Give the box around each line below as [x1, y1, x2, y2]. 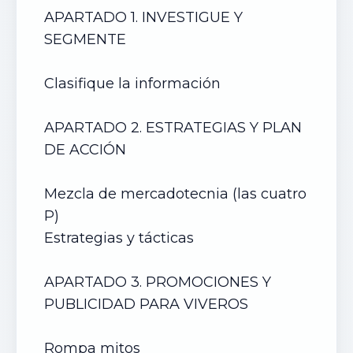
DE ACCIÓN [44, 141, 130, 158]
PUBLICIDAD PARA [44, 295, 184, 313]
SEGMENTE [44, 31, 130, 48]
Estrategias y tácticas [44, 229, 198, 247]
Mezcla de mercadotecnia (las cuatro [44, 185, 307, 203]
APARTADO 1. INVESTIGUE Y [44, 9, 243, 26]
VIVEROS [184, 295, 248, 313]
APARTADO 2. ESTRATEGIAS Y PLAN [44, 119, 302, 136]
